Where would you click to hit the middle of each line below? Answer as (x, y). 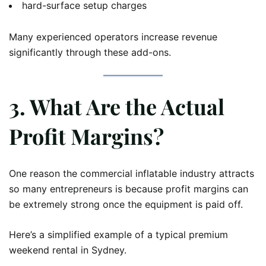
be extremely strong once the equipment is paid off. (126, 204)
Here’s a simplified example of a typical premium (118, 234)
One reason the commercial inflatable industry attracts (132, 173)
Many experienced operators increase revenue (113, 37)
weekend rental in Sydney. (68, 250)
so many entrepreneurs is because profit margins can (129, 189)
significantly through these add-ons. (90, 52)
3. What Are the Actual (117, 106)
